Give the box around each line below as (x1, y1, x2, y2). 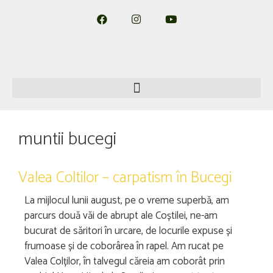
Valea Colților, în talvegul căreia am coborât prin (24, 253, 225, 270)
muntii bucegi (18, 124, 116, 154)
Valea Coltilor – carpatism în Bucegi (18, 165, 232, 191)
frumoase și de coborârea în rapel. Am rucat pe (24, 238, 224, 255)
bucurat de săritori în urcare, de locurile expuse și (24, 222, 232, 239)
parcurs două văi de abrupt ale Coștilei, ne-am (24, 207, 218, 224)
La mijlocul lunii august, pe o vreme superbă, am (24, 192, 229, 209)
